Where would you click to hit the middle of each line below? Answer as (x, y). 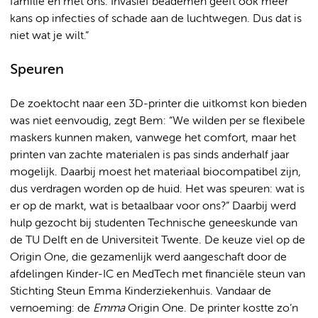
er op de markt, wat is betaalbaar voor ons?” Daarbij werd (153, 206)
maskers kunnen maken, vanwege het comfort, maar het (153, 138)
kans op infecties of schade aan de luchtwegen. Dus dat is (156, 19)
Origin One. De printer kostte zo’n (213, 308)
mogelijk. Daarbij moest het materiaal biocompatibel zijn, (155, 172)
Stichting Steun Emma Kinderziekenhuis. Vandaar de (141, 291)
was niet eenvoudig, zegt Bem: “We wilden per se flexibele (158, 121)
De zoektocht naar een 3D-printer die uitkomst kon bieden (158, 104)
